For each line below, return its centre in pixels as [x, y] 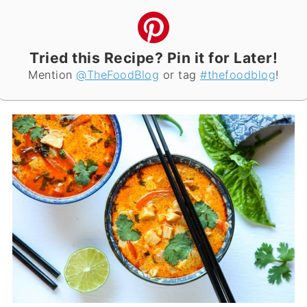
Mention [52, 75]
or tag [180, 75]
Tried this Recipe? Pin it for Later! [153, 58]
